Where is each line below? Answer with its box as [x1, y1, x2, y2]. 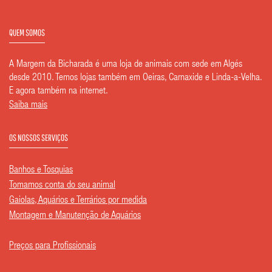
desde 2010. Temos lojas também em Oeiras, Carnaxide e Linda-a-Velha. [9, 73, 262, 84]
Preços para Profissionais [9, 242, 96, 252]
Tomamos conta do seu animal [9, 181, 115, 191]
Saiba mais [9, 101, 47, 111]
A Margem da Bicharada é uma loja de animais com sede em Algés [9, 60, 242, 70]
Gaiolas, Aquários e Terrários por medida [9, 196, 147, 206]
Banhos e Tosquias [9, 166, 73, 176]
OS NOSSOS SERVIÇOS [9, 132, 68, 143]
